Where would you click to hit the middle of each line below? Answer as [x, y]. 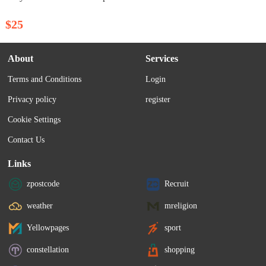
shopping [180, 249]
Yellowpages [48, 227]
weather [40, 205]
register [158, 99]
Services [162, 58]
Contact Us [26, 140]
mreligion [181, 205]
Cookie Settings [34, 119]
